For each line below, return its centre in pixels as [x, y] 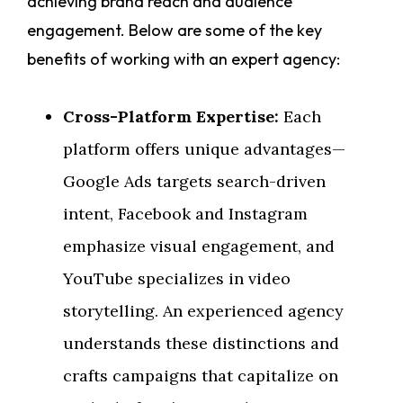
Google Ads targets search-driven [194, 182]
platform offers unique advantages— [204, 149]
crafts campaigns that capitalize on [201, 376]
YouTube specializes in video [177, 279]
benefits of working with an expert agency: [184, 59]
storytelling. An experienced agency [203, 311]
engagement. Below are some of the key [175, 31]
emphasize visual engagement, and [199, 246]
